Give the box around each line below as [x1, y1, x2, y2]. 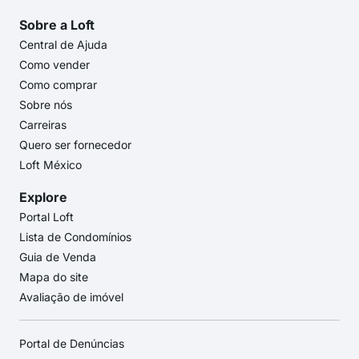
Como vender [19, 58, 90, 72]
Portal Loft [19, 210, 74, 224]
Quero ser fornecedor [19, 138, 131, 152]
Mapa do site [19, 270, 88, 284]
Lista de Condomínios [19, 230, 131, 244]
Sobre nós [19, 98, 72, 112]
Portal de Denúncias [19, 337, 124, 351]
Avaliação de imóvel [19, 290, 123, 305]
